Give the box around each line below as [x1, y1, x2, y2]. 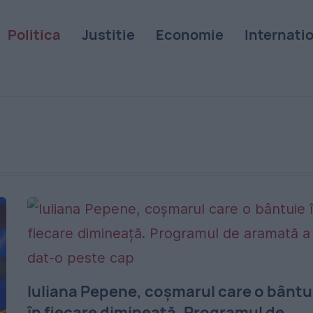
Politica [7, 25, 61, 44]
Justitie [81, 25, 135, 44]
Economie [155, 25, 224, 44]
